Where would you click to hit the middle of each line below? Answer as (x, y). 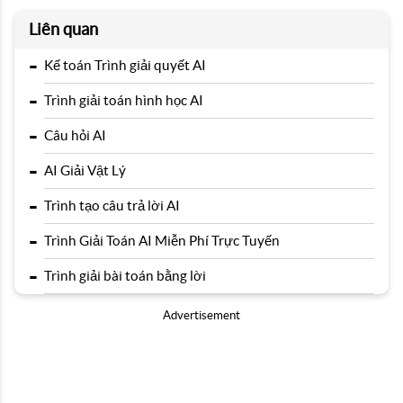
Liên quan (63, 29)
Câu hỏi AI (75, 135)
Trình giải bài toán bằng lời (125, 276)
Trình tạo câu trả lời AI (112, 206)
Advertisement (201, 315)
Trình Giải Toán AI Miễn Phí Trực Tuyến (162, 241)
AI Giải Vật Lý (85, 170)
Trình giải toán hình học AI (124, 100)
